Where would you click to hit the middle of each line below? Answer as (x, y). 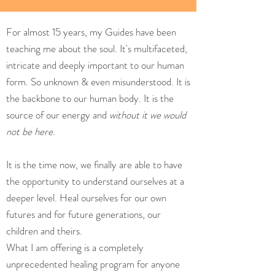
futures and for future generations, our (83, 214)
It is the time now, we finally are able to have (94, 165)
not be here (29, 131)
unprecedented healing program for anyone (93, 264)
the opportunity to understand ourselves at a (95, 181)
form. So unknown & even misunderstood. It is (98, 82)
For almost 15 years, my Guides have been (91, 32)
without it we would (148, 115)
